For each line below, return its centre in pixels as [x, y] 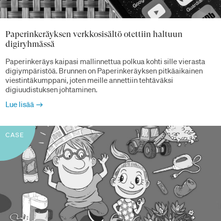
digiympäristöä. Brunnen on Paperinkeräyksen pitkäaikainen [104, 71]
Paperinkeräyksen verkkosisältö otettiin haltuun [94, 34]
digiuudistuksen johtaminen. [51, 90]
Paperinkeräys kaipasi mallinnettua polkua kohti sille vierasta [105, 61]
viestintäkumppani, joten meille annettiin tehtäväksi [89, 80]
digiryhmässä [30, 44]
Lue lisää [20, 104]
